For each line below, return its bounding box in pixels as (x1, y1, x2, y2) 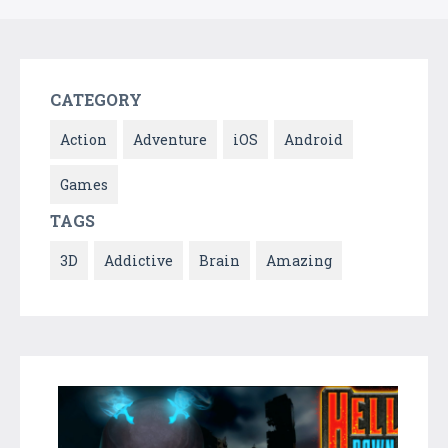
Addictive (104, 250, 173, 270)
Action (60, 129, 107, 149)
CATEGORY (50, 88, 142, 110)
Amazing (266, 250, 332, 270)
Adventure (133, 129, 207, 149)
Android (284, 129, 343, 149)
